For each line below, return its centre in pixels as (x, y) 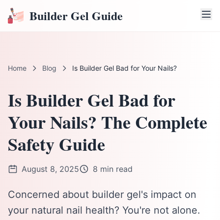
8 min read (113, 169)
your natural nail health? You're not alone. (104, 210)
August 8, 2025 (50, 169)
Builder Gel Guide (76, 15)
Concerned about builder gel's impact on (102, 194)
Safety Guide (56, 144)
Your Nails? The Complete (108, 122)
